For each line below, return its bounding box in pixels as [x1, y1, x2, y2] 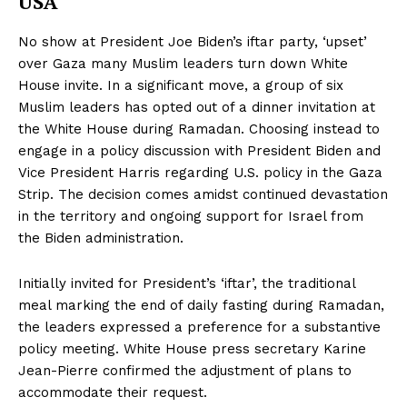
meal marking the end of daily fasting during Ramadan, [18, 296, 384, 313]
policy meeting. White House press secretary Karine [18, 340, 366, 357]
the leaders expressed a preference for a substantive [18, 318, 381, 335]
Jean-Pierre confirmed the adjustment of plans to [18, 362, 352, 379]
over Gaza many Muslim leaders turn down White [18, 55, 348, 72]
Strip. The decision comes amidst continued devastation [18, 185, 388, 203]
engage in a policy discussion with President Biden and [18, 142, 381, 159]
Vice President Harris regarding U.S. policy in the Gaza [18, 164, 382, 181]
